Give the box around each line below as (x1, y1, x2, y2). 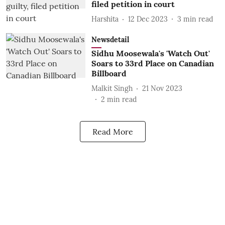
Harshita (91, 14, 119, 24)
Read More (92, 127, 133, 137)
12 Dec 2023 (128, 14, 168, 24)
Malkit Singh (91, 83, 133, 93)
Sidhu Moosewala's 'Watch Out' (91, 48, 210, 58)
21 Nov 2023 (142, 83, 182, 93)
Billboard (91, 68, 127, 78)
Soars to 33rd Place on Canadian (91, 58, 214, 68)
